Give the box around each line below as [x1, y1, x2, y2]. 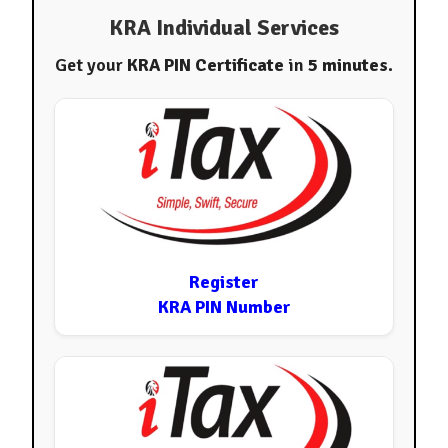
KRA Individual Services [108, 14, 339, 42]
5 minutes [307, 54, 388, 77]
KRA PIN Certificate [126, 54, 284, 77]
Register [189, 271, 259, 294]
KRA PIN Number [157, 296, 290, 319]
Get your [54, 54, 127, 77]
